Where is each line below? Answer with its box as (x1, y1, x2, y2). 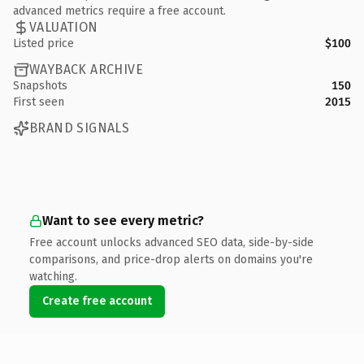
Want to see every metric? (42, 212, 204, 228)
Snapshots (13, 78, 67, 93)
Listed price (13, 36, 74, 50)
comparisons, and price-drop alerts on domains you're (29, 252, 313, 266)
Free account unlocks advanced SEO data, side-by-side (29, 235, 314, 249)
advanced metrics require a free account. (13, 3, 226, 18)
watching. (29, 269, 77, 284)
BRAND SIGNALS (29, 120, 130, 136)
